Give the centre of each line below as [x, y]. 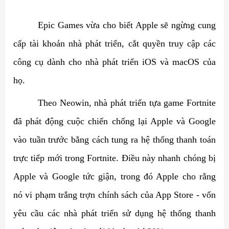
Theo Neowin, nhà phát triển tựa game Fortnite [127, 103]
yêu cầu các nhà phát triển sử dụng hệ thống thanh [114, 213]
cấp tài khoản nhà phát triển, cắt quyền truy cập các [114, 43]
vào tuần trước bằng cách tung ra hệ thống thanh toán [114, 140]
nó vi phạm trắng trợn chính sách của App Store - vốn [114, 195]
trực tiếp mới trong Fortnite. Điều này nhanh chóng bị [114, 158]
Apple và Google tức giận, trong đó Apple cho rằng [114, 176]
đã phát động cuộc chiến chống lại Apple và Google [114, 121]
